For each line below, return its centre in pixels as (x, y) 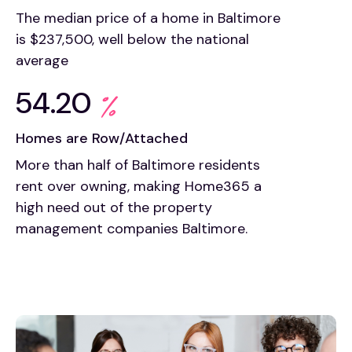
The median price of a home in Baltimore (148, 18)
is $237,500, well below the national (132, 40)
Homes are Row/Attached (102, 139)
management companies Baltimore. (132, 229)
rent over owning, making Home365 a (139, 187)
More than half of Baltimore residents (138, 165)
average (42, 61)
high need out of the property (114, 208)
